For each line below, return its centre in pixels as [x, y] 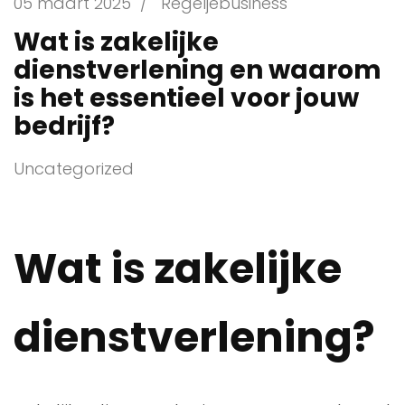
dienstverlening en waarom [198, 70]
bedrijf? [64, 126]
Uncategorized [74, 168]
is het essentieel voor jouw [186, 98]
